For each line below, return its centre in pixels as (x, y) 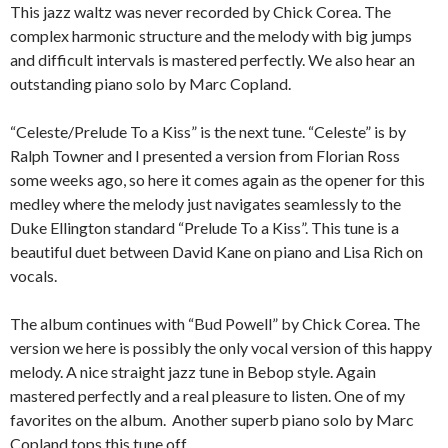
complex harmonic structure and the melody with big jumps (211, 35)
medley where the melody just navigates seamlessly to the (205, 203)
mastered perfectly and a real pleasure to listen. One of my (207, 395)
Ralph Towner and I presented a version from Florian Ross (205, 155)
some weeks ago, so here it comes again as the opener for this (217, 179)
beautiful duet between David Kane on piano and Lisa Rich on (216, 251)
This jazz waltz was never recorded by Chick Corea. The (200, 11)
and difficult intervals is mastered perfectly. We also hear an (212, 59)
